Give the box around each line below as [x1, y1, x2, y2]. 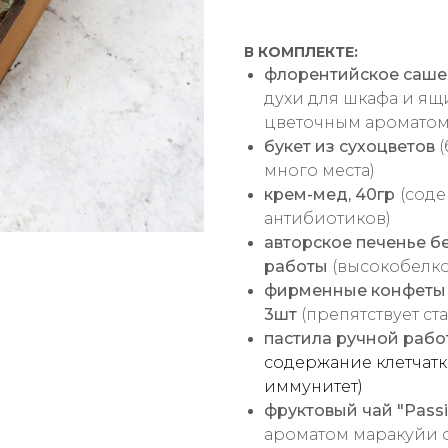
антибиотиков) [264, 209, 391, 229]
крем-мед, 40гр [264, 185, 395, 205]
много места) [264, 161, 375, 181]
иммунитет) [264, 377, 363, 397]
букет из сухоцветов [264, 137, 439, 157]
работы [264, 257, 332, 277]
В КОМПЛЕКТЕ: [244, 43, 358, 62]
